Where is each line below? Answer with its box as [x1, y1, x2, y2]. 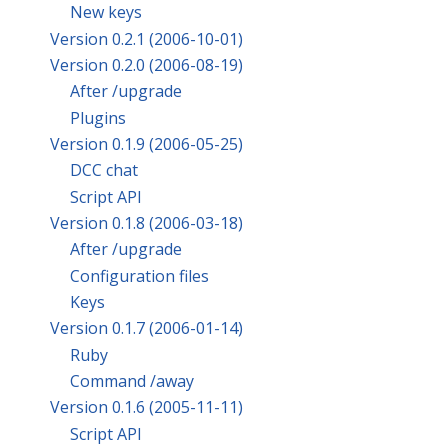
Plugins [70, 106, 126, 129]
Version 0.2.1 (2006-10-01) [50, 27, 243, 50]
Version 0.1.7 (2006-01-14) [50, 317, 243, 340]
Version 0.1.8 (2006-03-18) [50, 211, 243, 234]
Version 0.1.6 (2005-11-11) [50, 396, 243, 419]
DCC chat [70, 159, 138, 182]
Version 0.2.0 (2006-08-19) [50, 53, 243, 76]
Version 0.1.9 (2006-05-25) [50, 132, 243, 155]
